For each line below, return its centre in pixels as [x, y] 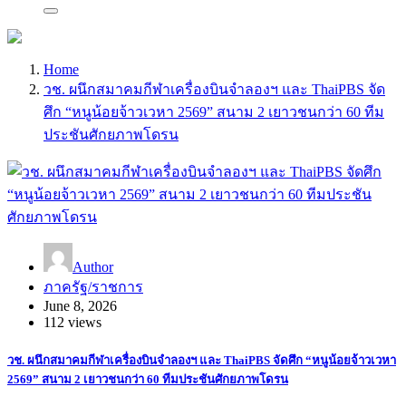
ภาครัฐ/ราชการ [93, 286]
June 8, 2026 [80, 305]
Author [93, 266]
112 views [72, 322]
